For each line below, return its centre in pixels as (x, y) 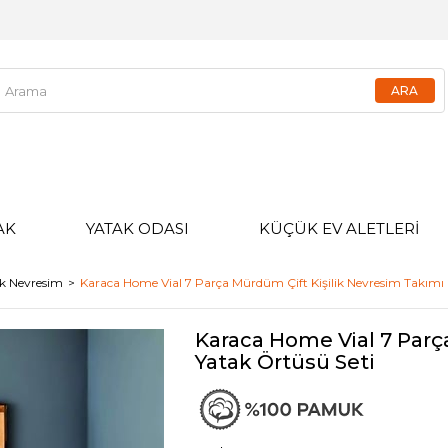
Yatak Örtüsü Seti (285, 362)
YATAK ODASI (137, 228)
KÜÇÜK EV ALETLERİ (339, 228)
